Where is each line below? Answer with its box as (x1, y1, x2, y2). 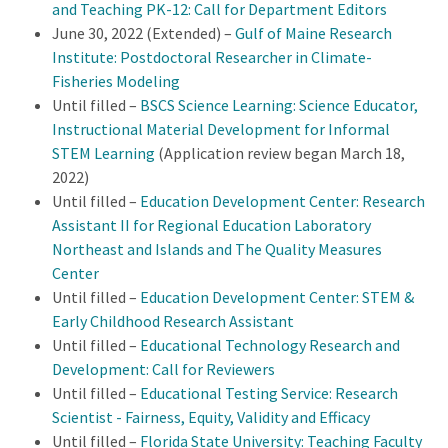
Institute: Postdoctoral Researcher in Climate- (52, 46, 372, 67)
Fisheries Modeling (52, 70, 180, 91)
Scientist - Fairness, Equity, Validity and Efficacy (52, 406, 370, 427)
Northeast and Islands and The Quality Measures (52, 238, 382, 259)
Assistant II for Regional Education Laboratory (52, 214, 371, 235)
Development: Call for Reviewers (52, 358, 275, 379)
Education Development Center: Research (140, 190, 425, 211)
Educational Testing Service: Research (140, 382, 398, 403)
